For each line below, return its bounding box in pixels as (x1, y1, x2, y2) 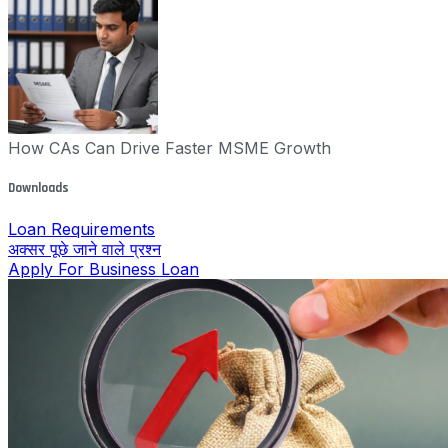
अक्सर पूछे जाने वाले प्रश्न (8, 239, 161, 260)
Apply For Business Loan (8, 259, 199, 280)
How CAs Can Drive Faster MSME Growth (8, 137, 331, 158)
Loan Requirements (8, 219, 155, 240)
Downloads (8, 179, 69, 197)
